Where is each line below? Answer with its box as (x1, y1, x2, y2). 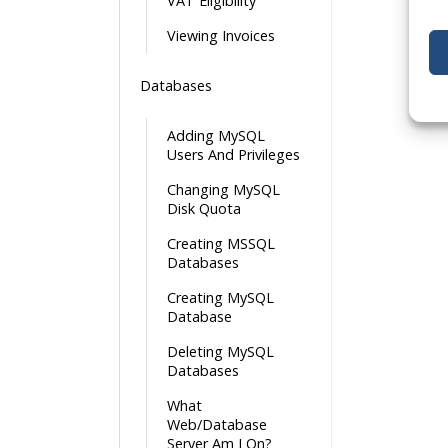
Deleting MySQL (167, 342, 274, 361)
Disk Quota (167, 199, 241, 218)
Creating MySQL (167, 288, 274, 307)
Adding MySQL (167, 126, 265, 145)
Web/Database (167, 415, 267, 434)
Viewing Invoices (167, 26, 275, 45)
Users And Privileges (167, 145, 300, 164)
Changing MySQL (167, 180, 280, 199)
